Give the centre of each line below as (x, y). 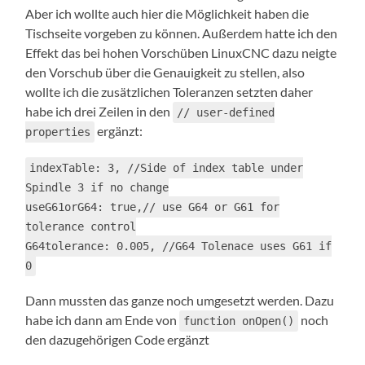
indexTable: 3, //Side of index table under (167, 167)
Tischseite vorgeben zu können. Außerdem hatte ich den (182, 33)
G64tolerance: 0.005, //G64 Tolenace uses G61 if (179, 246)
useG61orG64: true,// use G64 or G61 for (153, 207)
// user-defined (226, 112)
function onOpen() (239, 321)
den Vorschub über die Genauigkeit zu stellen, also (165, 72)
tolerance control (81, 226)
